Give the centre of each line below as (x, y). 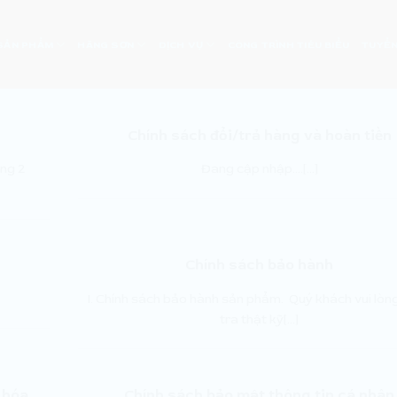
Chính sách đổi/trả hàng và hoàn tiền (259, 135)
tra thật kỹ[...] (260, 319)
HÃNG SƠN (106, 44)
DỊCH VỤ (181, 44)
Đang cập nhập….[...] (259, 169)
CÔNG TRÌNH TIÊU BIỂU (288, 44)
